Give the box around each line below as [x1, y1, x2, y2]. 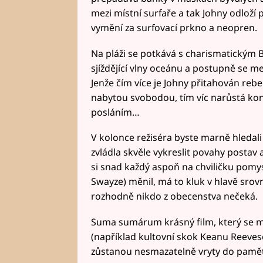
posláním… [90, 105, 140, 119]
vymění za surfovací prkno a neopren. [90, 21, 257, 34]
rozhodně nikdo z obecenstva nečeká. [90, 190, 258, 203]
